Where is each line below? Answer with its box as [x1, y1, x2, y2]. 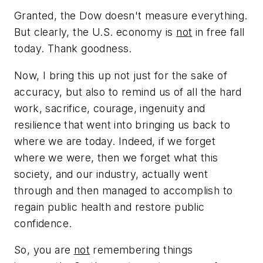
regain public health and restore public [14, 200, 205, 213]
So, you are [14, 244, 74, 257]
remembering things [90, 244, 193, 257]
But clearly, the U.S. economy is [14, 26, 177, 39]
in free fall [192, 26, 245, 39]
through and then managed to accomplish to [14, 184, 233, 197]
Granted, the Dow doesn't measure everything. [14, 9, 248, 22]
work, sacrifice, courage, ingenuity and [14, 102, 205, 114]
